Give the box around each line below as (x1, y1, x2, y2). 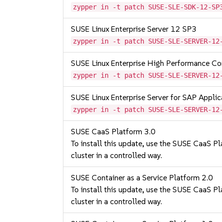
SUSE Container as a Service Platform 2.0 (71, 173, 214, 182)
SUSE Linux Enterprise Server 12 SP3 (71, 24, 197, 34)
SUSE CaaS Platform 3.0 (71, 127, 156, 136)
